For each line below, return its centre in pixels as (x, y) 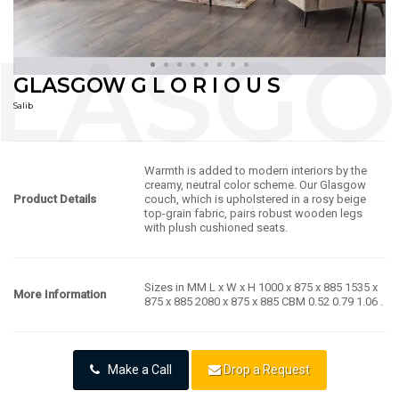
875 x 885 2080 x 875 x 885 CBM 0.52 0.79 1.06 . (264, 301)
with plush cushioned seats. (216, 227)
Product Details (55, 199)
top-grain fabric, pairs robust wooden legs (253, 213)
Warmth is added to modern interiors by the (256, 170)
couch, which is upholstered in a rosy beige (255, 199)
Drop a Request (265, 369)
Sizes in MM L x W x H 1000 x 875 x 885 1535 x (261, 287)
